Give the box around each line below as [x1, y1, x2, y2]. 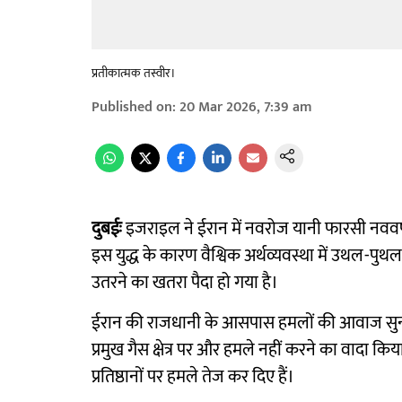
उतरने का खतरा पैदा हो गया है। [92, 267, 278, 298]
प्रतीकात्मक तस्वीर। [92, 63, 176, 83]
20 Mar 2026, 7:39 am [179, 95, 312, 119]
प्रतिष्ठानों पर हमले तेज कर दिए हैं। [92, 362, 294, 392]
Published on [92, 95, 172, 119]
